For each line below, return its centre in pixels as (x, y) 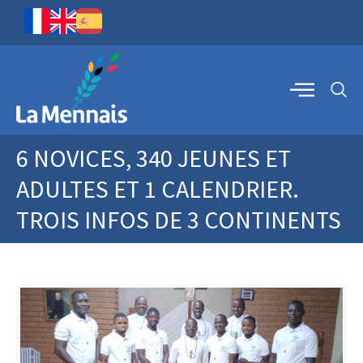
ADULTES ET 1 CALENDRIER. (158, 189)
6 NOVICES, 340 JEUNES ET (154, 158)
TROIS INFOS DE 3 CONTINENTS (179, 220)
